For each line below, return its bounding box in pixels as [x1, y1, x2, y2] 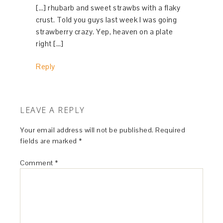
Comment [20, 158, 55, 167]
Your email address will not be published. [20, 125, 154, 134]
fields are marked [20, 136, 79, 145]
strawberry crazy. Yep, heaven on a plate [36, 26, 173, 36]
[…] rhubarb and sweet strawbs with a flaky [36, 2, 181, 12]
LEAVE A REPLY [20, 104, 85, 115]
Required [155, 125, 186, 134]
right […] [36, 38, 64, 48]
